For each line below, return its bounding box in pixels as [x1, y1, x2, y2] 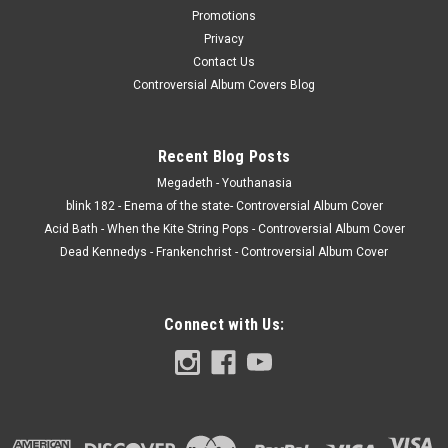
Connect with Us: [164, 314, 284, 334]
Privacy [204, 31, 244, 46]
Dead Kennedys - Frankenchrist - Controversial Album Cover [60, 244, 388, 259]
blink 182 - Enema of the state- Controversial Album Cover [65, 198, 383, 213]
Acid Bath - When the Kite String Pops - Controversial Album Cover [43, 221, 405, 236]
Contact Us [193, 54, 255, 69]
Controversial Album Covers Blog [133, 77, 315, 92]
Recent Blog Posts [157, 146, 291, 166]
